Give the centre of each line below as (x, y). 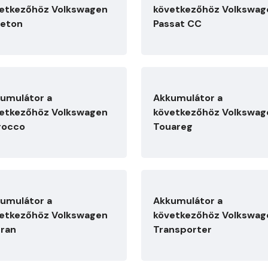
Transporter (182, 229)
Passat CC (177, 24)
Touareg (173, 127)
